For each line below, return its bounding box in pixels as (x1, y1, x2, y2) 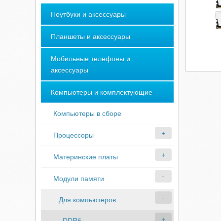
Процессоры (53, 130, 94, 140)
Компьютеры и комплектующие (51, 87, 152, 97)
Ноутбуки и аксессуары (51, 9, 126, 19)
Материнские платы (53, 151, 118, 161)
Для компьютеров (59, 194, 116, 204)
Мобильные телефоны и (51, 53, 130, 63)
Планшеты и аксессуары (51, 31, 130, 41)
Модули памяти (53, 173, 104, 183)
